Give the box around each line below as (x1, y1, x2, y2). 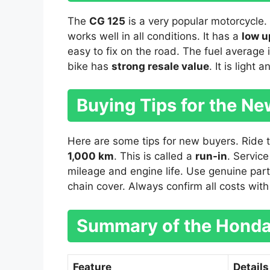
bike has (67, 60, 111, 72)
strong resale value (111, 60, 209, 72)
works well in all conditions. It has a (67, 30, 242, 42)
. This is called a (114, 150, 195, 163)
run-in (195, 150, 227, 163)
